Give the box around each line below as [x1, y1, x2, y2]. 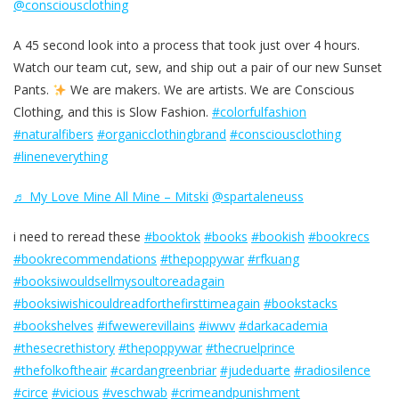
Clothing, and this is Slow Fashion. [13, 103, 212, 121]
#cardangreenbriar [110, 362, 216, 379]
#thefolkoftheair [13, 362, 107, 379]
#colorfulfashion [212, 103, 306, 121]
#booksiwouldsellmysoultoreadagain [13, 273, 224, 290]
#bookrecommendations [13, 250, 157, 268]
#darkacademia [239, 317, 328, 335]
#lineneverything [13, 148, 108, 166]
